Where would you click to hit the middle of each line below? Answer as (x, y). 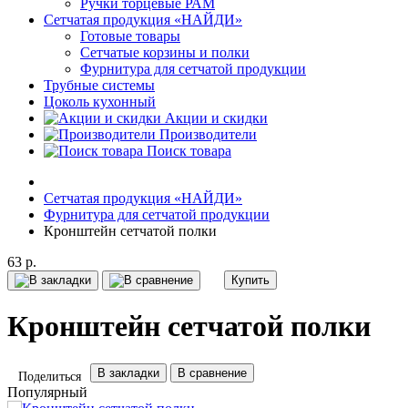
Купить (250, 280)
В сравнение (212, 372)
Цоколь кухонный (100, 102)
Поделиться (50, 376)
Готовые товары (130, 36)
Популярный (47, 392)
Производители (208, 134)
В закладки (128, 372)
